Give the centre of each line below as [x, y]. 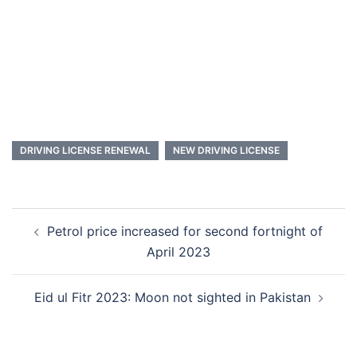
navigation [60, 241]
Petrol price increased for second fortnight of [185, 231]
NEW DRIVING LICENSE [226, 151]
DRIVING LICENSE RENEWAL [85, 151]
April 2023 [178, 252]
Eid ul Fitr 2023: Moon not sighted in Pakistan [172, 298]
